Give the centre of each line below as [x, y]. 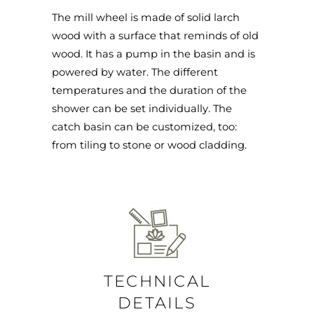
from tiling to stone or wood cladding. [149, 145]
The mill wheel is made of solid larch [146, 18]
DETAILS [157, 303]
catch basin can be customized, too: [144, 127]
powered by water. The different [135, 72]
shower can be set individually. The [142, 109]
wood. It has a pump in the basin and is [153, 54]
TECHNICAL [157, 281]
